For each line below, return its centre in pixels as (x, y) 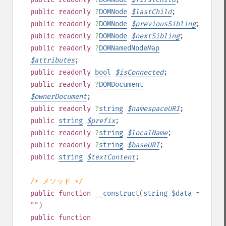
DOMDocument (121, 84)
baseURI (145, 145)
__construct (117, 193)
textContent (113, 157)
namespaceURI (155, 109)
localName (149, 133)
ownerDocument (61, 97)
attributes (54, 60)
